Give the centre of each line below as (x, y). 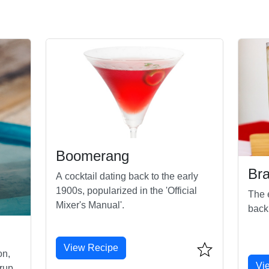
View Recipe (91, 248)
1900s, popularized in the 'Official (126, 191)
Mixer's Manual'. (90, 205)
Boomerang (92, 156)
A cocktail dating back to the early (127, 177)
